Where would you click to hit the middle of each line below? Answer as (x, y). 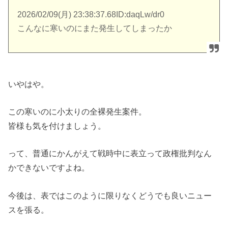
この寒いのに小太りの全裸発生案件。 (78, 111)
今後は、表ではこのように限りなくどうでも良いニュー (110, 195)
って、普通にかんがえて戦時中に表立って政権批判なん (110, 153)
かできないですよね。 (49, 168)
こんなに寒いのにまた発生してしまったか (95, 28)
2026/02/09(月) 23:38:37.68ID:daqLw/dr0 (91, 15)
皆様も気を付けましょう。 (57, 125)
